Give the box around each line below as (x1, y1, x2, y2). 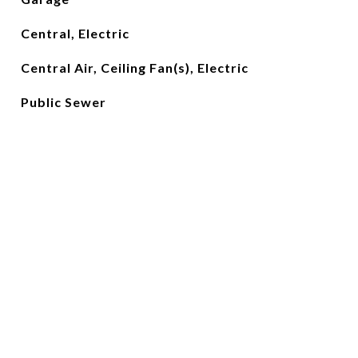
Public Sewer (20, 94, 106, 109)
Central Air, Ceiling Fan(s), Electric (20, 60, 249, 75)
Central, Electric (20, 26, 129, 41)
